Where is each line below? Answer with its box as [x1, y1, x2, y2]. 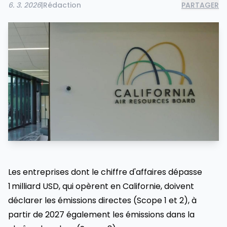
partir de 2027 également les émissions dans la [8, 208, 195, 220]
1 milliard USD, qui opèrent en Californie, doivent [8, 180, 194, 192]
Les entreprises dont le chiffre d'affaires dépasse [8, 166, 202, 178]
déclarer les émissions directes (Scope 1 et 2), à [8, 194, 197, 206]
